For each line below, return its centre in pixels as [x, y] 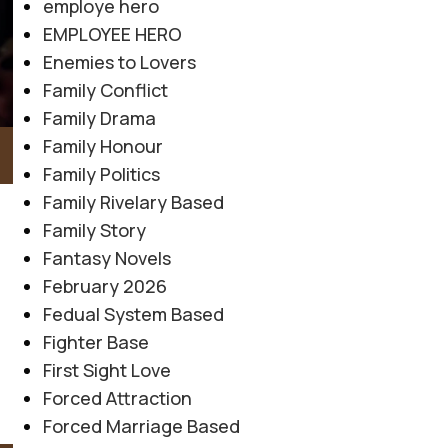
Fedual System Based [133, 313]
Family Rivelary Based [133, 201]
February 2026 [104, 285]
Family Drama [99, 117]
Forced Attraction [117, 397]
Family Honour [102, 145]
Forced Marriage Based [141, 425]
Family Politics [101, 173]
